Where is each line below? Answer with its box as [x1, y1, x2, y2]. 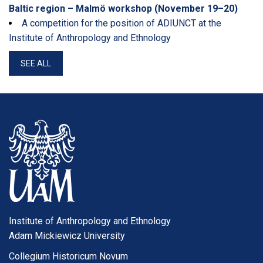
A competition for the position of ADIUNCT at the [22, 18, 221, 29]
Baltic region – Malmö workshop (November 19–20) [9, 3, 238, 15]
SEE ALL [21, 59, 51, 69]
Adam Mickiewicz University [9, 230, 125, 242]
